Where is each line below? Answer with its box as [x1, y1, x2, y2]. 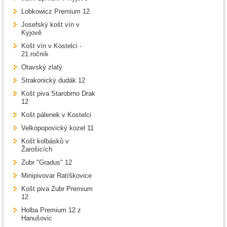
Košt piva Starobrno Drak [21, 90, 95, 98]
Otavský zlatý [21, 63, 62, 71]
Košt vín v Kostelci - [21, 42, 82, 50]
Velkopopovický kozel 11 [21, 124, 94, 132]
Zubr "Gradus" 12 [21, 159, 72, 167]
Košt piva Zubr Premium [21, 185, 93, 193]
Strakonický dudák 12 [21, 77, 85, 85]
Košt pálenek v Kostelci [21, 111, 91, 119]
